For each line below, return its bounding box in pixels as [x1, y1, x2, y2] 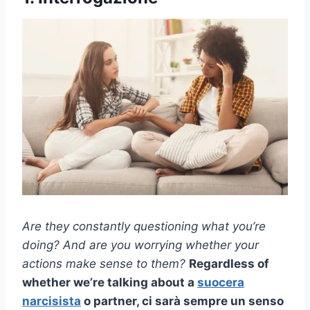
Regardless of [189, 256, 269, 271]
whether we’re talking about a [22, 275, 197, 289]
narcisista [22, 293, 81, 308]
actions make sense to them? [22, 256, 185, 271]
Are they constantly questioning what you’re [22, 219, 266, 233]
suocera [197, 275, 244, 289]
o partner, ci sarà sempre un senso [81, 293, 284, 308]
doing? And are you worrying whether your [22, 237, 259, 252]
